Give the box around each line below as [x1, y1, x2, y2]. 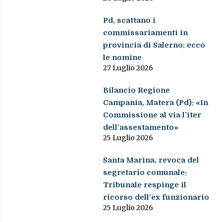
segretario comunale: [103, 167, 187, 177]
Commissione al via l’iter [103, 110, 202, 119]
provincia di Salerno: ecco [103, 40, 206, 50]
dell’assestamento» [103, 122, 179, 132]
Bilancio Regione [103, 85, 170, 95]
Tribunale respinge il [103, 180, 187, 189]
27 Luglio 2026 [103, 63, 154, 72]
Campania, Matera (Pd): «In [103, 98, 209, 107]
